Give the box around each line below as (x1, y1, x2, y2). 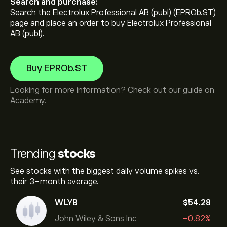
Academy (10, 96, 44, 105)
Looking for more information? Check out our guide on (10, 86, 214, 95)
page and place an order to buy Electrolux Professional (10, 19, 211, 28)
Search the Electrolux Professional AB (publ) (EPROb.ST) (10, 8, 216, 17)
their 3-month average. (10, 177, 99, 186)
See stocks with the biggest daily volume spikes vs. (10, 167, 200, 176)
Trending (10, 146, 58, 160)
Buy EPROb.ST (26, 63, 87, 73)
